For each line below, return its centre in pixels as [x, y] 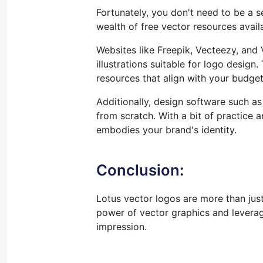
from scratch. [126, 115]
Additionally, [124, 101]
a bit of [198, 115]
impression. [122, 226]
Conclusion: [140, 170]
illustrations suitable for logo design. [179, 64]
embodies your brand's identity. [166, 129]
